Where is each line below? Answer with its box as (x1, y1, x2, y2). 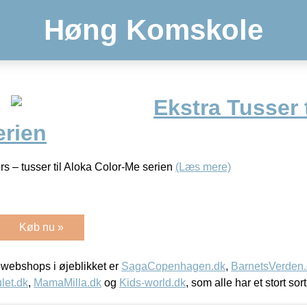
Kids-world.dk (119, 276, 186, 288)
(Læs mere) (175, 160, 231, 173)
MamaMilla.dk (34, 276, 101, 288)
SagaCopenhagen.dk (121, 260, 225, 272)
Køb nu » (19, 221, 64, 233)
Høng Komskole (44, 14, 263, 46)
